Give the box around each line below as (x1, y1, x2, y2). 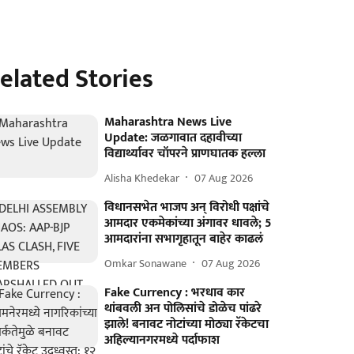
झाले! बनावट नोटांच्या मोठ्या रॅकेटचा (104, 314, 269, 335)
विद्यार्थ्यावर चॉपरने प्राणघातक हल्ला (104, 143, 266, 164)
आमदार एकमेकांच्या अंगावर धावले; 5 (104, 213, 272, 234)
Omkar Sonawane (104, 254, 187, 273)
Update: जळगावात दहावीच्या (104, 127, 243, 149)
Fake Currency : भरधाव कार (104, 282, 246, 303)
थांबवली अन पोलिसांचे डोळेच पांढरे (104, 298, 262, 319)
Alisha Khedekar (104, 168, 180, 187)
